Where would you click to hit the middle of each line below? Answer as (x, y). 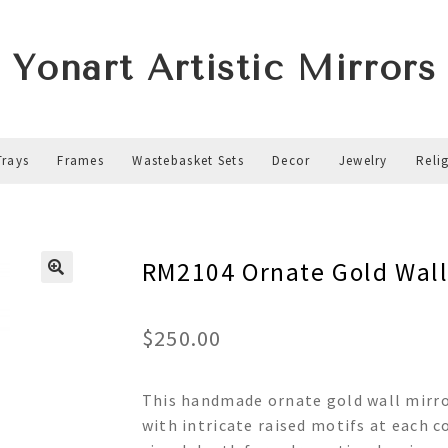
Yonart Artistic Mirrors (224, 68)
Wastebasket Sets (188, 160)
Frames (81, 160)
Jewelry (363, 160)
